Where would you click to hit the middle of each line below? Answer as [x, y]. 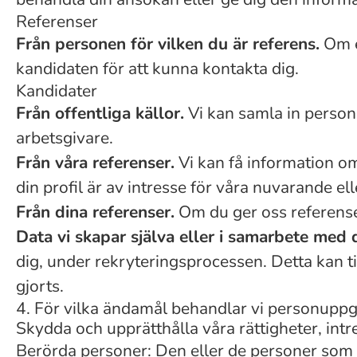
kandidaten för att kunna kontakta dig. [157, 69]
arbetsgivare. [65, 138]
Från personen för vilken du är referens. [168, 44]
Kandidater [57, 91]
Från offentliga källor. [100, 113]
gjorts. [40, 286]
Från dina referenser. [95, 212]
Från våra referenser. [95, 163]
